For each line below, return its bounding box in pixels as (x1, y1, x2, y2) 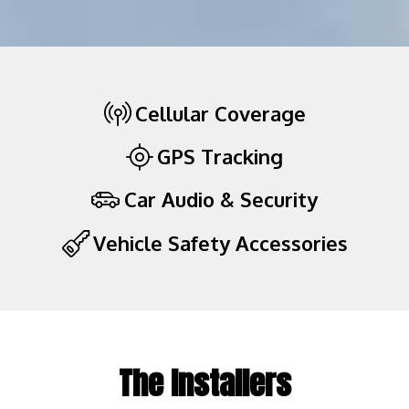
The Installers (118, 360, 291, 407)
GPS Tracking (157, 143, 283, 170)
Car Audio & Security (124, 186, 318, 213)
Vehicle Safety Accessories (92, 230, 348, 257)
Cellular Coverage (134, 100, 306, 127)
